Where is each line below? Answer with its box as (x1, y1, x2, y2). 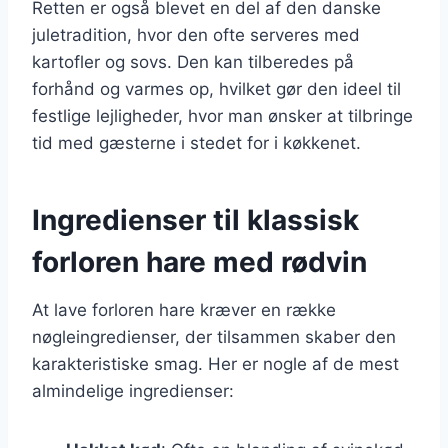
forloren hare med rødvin (32, 244, 367, 279)
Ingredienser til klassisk (32, 202, 359, 237)
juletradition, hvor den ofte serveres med (32, 24, 360, 45)
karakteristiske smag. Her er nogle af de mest (32, 353, 399, 374)
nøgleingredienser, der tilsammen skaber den (32, 326, 396, 347)
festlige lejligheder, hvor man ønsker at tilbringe (32, 105, 413, 126)
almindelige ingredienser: (32, 380, 234, 401)
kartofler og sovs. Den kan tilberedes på (32, 51, 354, 72)
